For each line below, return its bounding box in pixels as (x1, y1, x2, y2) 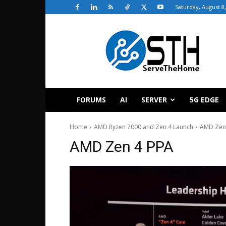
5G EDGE (190, 95, 219, 104)
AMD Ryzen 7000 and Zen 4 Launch (94, 123, 193, 131)
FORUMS (77, 95, 106, 104)
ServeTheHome (95, 28, 146, 38)
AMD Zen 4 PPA (70, 138, 174, 155)
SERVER (141, 95, 167, 104)
